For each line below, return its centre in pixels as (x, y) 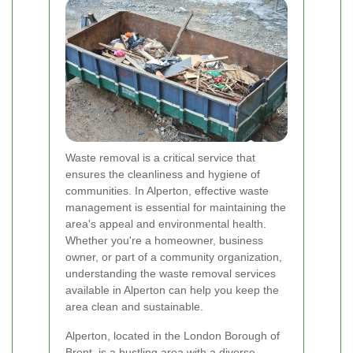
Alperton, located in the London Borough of (173, 336)
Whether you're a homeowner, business (164, 241)
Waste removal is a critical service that (160, 158)
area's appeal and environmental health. (166, 224)
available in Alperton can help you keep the (172, 290)
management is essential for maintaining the (176, 208)
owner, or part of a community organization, (174, 257)
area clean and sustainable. (134, 307)
